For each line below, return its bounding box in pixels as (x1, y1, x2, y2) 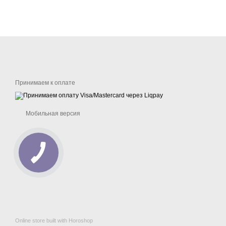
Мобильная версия (24, 110, 80, 117)
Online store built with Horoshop (15, 217, 93, 223)
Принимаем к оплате (15, 79, 75, 86)
